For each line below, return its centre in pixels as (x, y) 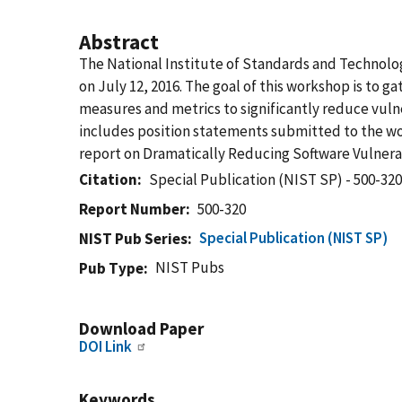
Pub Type (111, 268)
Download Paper (141, 328)
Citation (108, 179)
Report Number (132, 209)
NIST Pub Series (133, 239)
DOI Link (105, 346)
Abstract (119, 42)
